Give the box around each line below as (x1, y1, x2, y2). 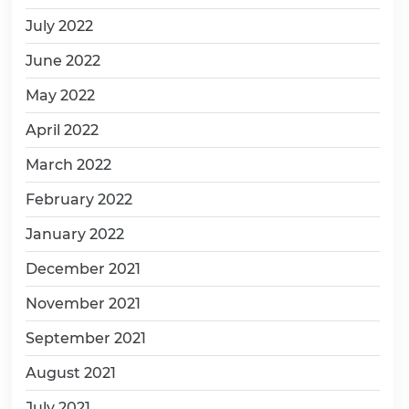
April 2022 (26, 121, 99, 140)
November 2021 (26, 295, 141, 313)
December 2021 (26, 260, 141, 278)
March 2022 (26, 156, 111, 174)
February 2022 (26, 191, 132, 209)
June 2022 (26, 52, 100, 70)
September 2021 (26, 330, 146, 348)
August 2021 (26, 364, 116, 383)
